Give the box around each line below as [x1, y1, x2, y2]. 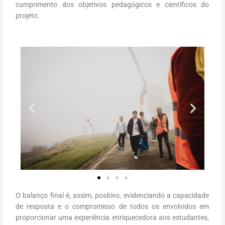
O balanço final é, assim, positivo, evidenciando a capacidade [16, 191, 209, 199]
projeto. [16, 11, 40, 20]
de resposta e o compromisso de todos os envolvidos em [16, 202, 209, 210]
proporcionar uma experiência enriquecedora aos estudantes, [16, 213, 209, 221]
